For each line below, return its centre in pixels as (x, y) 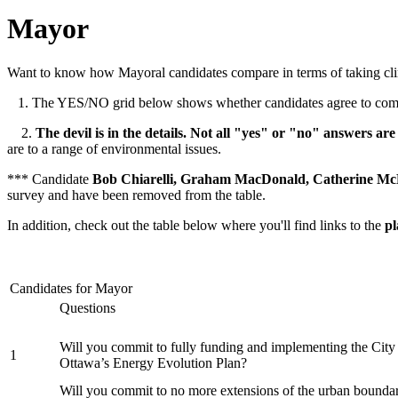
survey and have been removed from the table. (136, 195)
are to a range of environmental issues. (114, 148)
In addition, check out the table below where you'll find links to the (196, 225)
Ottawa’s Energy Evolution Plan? (155, 362)
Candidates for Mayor (71, 288)
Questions (88, 307)
